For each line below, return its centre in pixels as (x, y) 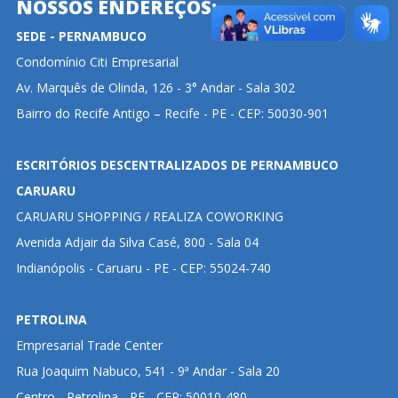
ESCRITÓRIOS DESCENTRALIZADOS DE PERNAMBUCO (177, 165)
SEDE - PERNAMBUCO (81, 36)
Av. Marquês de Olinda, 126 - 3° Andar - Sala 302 (155, 88)
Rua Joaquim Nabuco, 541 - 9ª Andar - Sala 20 (147, 371)
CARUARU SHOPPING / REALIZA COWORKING (149, 216)
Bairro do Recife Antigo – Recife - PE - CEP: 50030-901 (172, 113)
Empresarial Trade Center (89, 345)
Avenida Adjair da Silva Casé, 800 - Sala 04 (137, 242)
